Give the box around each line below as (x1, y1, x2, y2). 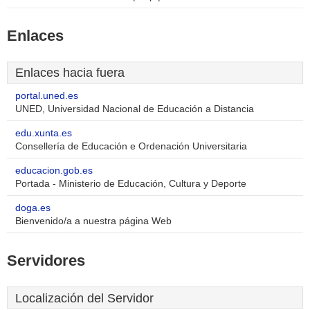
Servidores (7, 252, 85, 269)
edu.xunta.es (15, 128, 72, 138)
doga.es (15, 203, 51, 213)
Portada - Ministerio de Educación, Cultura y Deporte (15, 179, 246, 189)
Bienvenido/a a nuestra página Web (15, 216, 172, 226)
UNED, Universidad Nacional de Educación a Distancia (15, 104, 254, 114)
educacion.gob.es (15, 165, 93, 176)
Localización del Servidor (15, 291, 154, 305)
